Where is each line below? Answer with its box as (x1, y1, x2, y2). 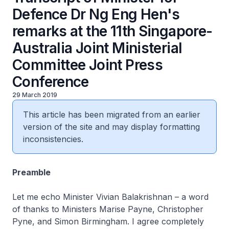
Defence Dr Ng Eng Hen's (12, 6, 180, 23)
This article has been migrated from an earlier (23, 109, 200, 120)
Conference (12, 73, 89, 90)
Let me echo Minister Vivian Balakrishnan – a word (12, 192, 209, 202)
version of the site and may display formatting (23, 122, 200, 132)
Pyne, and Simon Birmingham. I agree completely (12, 216, 204, 226)
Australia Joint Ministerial (12, 39, 182, 57)
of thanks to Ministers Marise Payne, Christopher (12, 204, 203, 214)
